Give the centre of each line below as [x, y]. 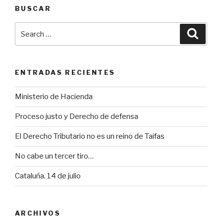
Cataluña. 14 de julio [48, 176]
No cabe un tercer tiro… [54, 156]
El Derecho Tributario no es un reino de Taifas [90, 137]
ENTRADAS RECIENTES [65, 73]
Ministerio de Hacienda [54, 97]
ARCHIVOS [38, 213]
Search [28, 28]
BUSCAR [33, 8]
